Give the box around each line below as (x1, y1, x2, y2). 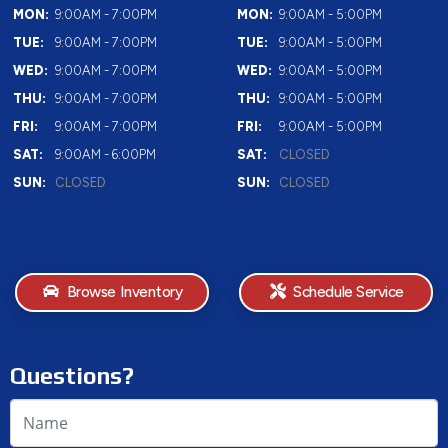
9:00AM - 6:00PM (55, 147, 156, 163)
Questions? (10, 362, 134, 390)
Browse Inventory (63, 282, 183, 302)
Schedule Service (289, 282, 404, 302)
